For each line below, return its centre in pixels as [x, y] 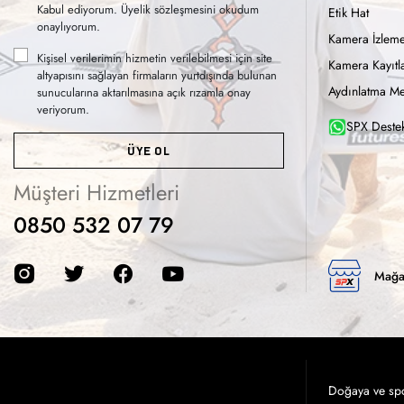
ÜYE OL [149, 151]
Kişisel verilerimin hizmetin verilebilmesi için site [154, 58]
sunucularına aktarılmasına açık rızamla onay [143, 92]
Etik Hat [349, 13]
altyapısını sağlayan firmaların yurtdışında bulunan [156, 75]
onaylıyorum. [68, 27]
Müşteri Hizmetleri [96, 193]
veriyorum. [63, 110]
